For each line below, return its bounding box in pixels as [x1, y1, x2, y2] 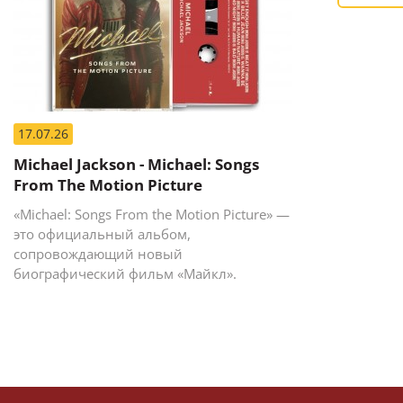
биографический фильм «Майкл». [13, 264, 237, 282]
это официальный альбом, [13, 224, 191, 243]
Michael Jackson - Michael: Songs [13, 153, 259, 175]
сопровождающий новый [13, 244, 183, 263]
